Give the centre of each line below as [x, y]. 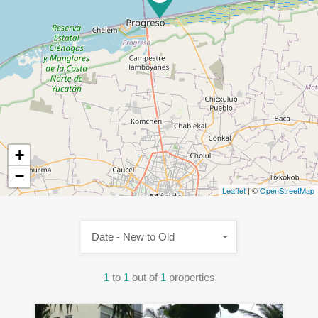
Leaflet [234, 191]
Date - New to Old [133, 237]
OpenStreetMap [287, 191]
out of [146, 278]
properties [192, 278]
